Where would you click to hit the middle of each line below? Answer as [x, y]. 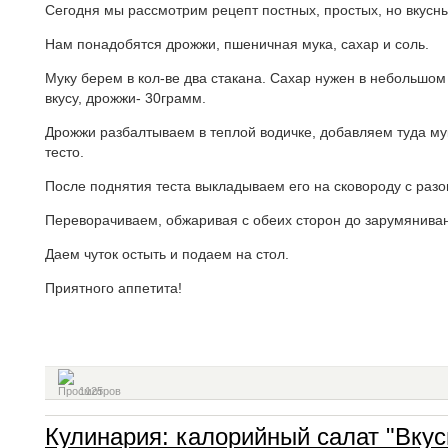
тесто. [64, 152]
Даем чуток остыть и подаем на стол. [167, 254]
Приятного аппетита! [113, 288]
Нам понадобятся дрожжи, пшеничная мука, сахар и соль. [237, 44]
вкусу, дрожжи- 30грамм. [125, 98]
